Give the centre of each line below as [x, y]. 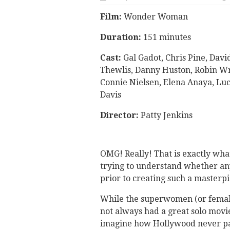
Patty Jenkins [166, 115]
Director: [120, 115]
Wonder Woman [156, 17]
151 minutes [166, 37]
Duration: [120, 37]
